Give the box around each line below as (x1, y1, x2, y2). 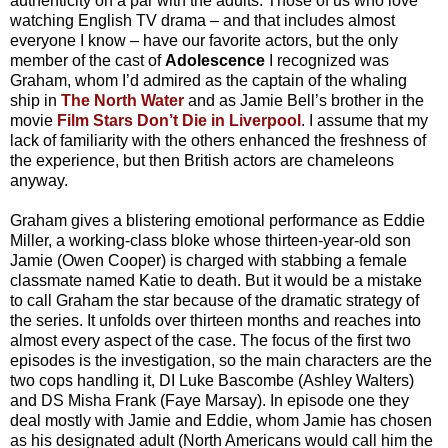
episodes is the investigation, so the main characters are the (10, 351, 432, 369)
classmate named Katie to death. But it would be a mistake (10, 271, 422, 289)
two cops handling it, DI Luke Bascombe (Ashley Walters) (10, 371, 414, 389)
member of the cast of (10, 51, 165, 69)
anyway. (10, 171, 68, 189)
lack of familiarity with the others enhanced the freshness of (10, 131, 426, 149)
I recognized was (265, 51, 389, 69)
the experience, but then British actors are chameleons (10, 151, 394, 169)
